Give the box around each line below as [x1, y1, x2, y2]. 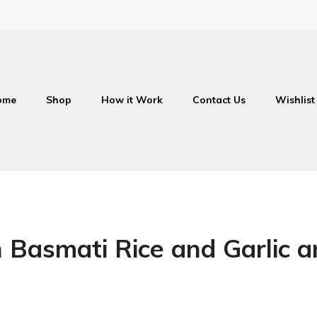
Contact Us [192, 93, 246, 106]
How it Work [101, 93, 163, 106]
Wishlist [275, 93, 315, 106]
